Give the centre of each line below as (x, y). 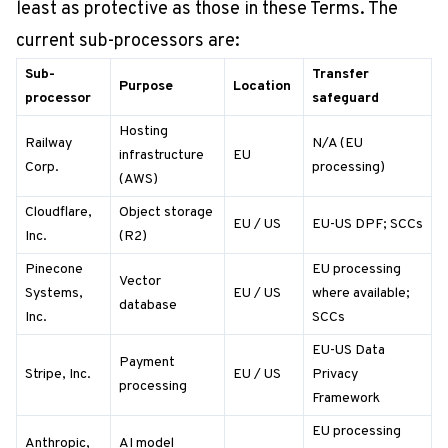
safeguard (345, 98)
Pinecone (54, 269)
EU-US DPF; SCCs (367, 224)
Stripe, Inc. (58, 374)
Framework (346, 398)
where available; (361, 293)
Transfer (340, 74)
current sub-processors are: (128, 41)
